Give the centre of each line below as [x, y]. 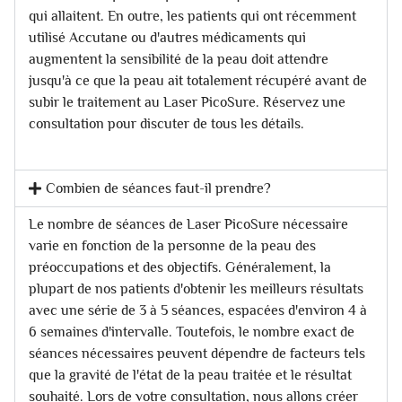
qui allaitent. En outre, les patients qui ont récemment [192, 16]
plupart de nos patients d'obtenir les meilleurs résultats [196, 288]
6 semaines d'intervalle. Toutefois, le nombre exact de [192, 332]
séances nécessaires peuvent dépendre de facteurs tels [197, 353]
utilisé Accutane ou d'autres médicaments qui [167, 37]
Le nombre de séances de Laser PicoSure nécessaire [188, 224]
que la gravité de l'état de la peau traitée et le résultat [190, 375]
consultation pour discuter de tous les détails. [166, 123]
